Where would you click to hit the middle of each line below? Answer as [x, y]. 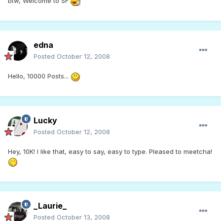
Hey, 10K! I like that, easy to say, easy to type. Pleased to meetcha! [110, 152]
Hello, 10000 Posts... [39, 76]
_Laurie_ [50, 206]
